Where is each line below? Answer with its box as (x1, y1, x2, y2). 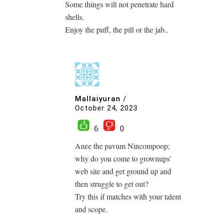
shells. (65, 12, 84, 22)
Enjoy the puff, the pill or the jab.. (65, 24, 168, 35)
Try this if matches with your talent (75, 191, 181, 201)
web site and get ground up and (75, 166, 171, 176)
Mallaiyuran (75, 94, 121, 103)
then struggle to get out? (75, 179, 148, 189)
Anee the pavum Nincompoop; (75, 141, 170, 151)
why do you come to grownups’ (75, 153, 172, 163)
